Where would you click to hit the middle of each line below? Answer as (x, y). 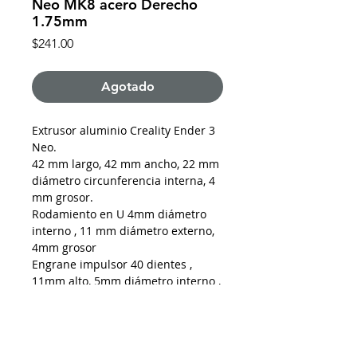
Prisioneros (62, 331)
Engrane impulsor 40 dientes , (112, 265)
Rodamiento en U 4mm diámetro (119, 214)
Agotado (127, 87)
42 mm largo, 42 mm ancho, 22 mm (126, 164)
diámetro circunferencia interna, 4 (124, 181)
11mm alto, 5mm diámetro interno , (126, 281)
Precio (90, 43)
